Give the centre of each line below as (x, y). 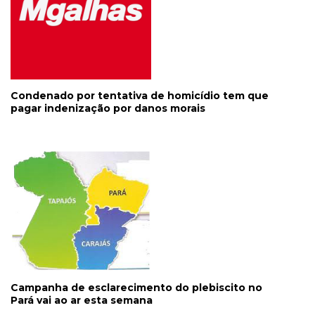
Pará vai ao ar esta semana (82, 301)
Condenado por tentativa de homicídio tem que (140, 96)
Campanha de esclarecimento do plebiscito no (136, 288)
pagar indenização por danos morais (108, 108)
